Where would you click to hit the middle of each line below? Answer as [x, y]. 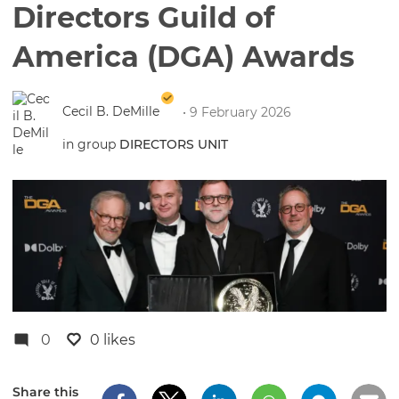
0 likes [113, 340]
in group [91, 144]
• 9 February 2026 [237, 112]
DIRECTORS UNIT [174, 144]
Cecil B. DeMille [111, 111]
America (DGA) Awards [183, 57]
